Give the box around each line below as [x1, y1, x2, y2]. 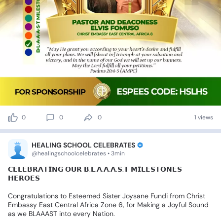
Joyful [168, 200, 186, 210]
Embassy [8, 200, 37, 210]
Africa [80, 200, 99, 210]
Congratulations [8, 191, 58, 201]
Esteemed [69, 191, 101, 201]
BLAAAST [29, 209, 57, 219]
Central [55, 200, 78, 210]
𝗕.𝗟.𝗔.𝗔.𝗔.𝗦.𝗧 [84, 165, 129, 174]
